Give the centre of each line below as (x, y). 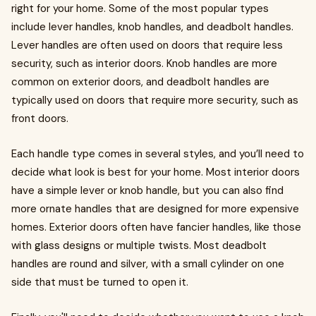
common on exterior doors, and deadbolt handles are (140, 82)
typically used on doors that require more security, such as (155, 100)
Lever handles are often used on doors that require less (147, 45)
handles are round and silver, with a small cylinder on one (148, 264)
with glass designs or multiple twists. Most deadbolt (139, 245)
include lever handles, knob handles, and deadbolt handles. (152, 27)
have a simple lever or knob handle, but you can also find (147, 190)
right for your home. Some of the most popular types (140, 8)
